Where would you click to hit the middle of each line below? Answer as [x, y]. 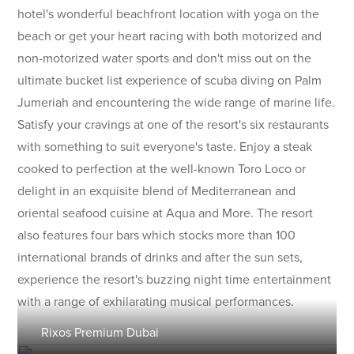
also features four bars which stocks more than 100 [157, 235]
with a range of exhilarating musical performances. [156, 302]
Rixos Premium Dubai [100, 333]
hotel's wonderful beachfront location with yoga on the [169, 14]
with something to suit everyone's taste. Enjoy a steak [165, 147]
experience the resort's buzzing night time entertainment [175, 280]
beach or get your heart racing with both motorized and [170, 36]
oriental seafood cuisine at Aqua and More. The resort [166, 213]
